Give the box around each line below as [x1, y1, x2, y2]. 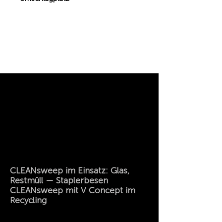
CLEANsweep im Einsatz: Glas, [10, 166, 129, 175]
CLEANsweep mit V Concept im [10, 185, 135, 195]
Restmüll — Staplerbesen [10, 175, 108, 185]
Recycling [10, 195, 47, 205]
